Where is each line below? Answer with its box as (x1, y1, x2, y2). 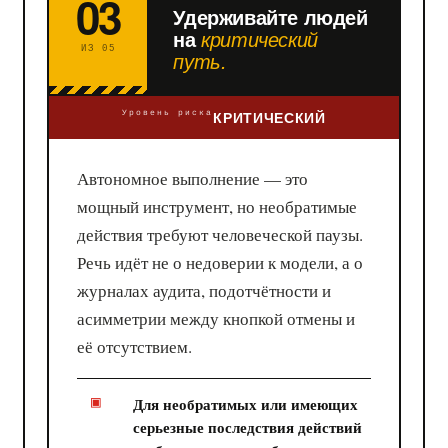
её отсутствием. (77, 334, 193, 358)
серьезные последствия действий (133, 415, 363, 438)
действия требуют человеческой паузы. (77, 222, 364, 246)
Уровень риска (122, 107, 214, 117)
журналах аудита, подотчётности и (77, 278, 332, 302)
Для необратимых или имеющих (133, 392, 359, 415)
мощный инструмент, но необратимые (77, 194, 358, 218)
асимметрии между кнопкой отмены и (77, 306, 356, 330)
